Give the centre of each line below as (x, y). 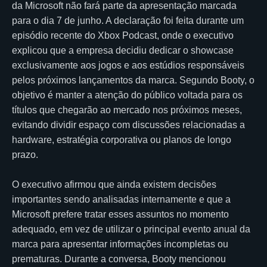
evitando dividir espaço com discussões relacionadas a (128, 125)
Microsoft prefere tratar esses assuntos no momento (120, 214)
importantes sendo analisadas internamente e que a (121, 199)
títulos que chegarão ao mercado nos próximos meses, (127, 110)
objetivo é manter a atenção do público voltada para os (127, 95)
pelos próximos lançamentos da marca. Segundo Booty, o (133, 80)
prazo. (25, 154)
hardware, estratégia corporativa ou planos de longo (122, 139)
